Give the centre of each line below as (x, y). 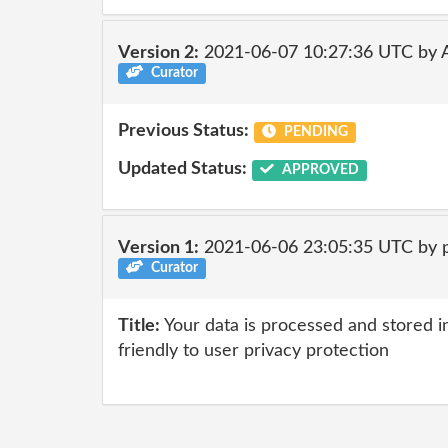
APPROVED (318, 169)
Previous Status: (183, 131)
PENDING (314, 132)
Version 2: (158, 52)
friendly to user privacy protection (253, 351)
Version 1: (158, 247)
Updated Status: (182, 168)
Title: (139, 326)
